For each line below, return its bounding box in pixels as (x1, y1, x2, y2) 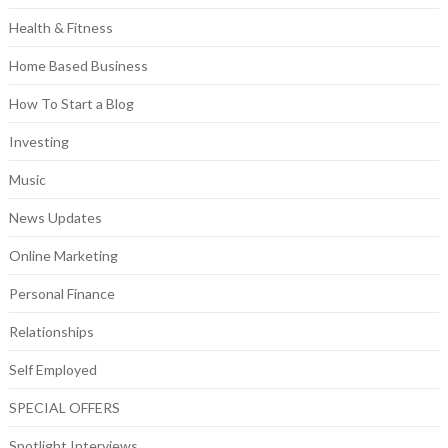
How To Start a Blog (8, 95, 134, 113)
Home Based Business (8, 57, 148, 75)
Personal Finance (8, 285, 115, 303)
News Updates (8, 209, 102, 227)
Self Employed (8, 361, 97, 379)
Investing (8, 133, 69, 151)
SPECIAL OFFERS (8, 399, 120, 417)
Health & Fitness (8, 19, 113, 37)
